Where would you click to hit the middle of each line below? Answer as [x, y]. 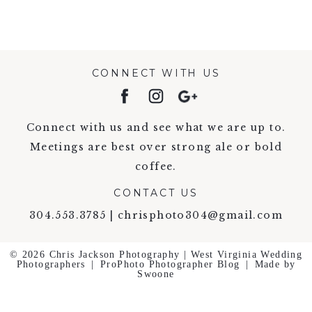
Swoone [156, 274]
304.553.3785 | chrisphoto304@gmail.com [156, 215]
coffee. [156, 167]
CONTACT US [156, 193]
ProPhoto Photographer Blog [170, 265]
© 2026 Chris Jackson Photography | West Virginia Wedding [156, 255]
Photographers [51, 265]
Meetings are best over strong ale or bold [156, 147]
